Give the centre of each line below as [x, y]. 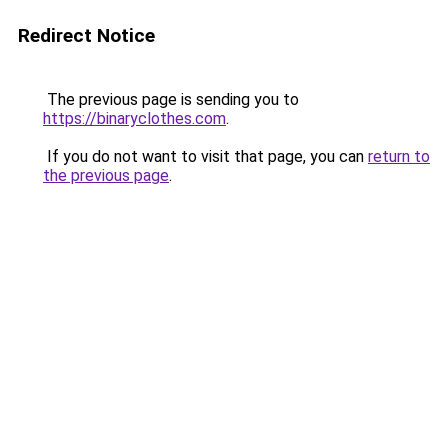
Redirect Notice [86, 35]
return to [399, 156]
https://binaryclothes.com [134, 118]
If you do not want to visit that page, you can [205, 156]
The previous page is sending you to [171, 99]
